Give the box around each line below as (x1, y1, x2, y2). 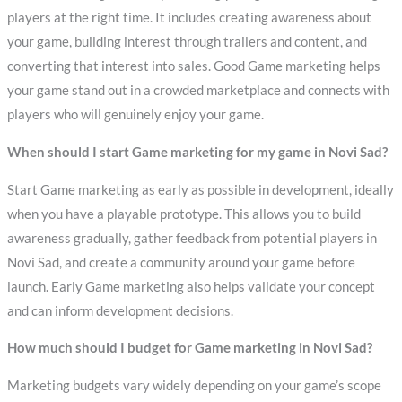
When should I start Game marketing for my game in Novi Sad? (6, 144, 388, 161)
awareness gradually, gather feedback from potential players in (6, 230, 377, 246)
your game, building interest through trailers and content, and (6, 34, 367, 50)
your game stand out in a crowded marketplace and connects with (6, 83, 389, 99)
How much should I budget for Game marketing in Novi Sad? (6, 340, 372, 356)
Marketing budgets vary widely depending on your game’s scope (6, 377, 381, 393)
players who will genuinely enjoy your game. (6, 107, 264, 123)
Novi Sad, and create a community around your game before (6, 254, 355, 270)
